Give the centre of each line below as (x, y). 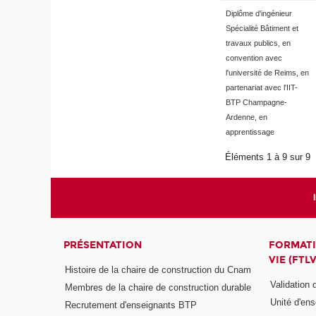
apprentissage (250, 132)
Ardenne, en (246, 117)
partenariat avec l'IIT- (261, 87)
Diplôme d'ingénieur (259, 13)
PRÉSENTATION (103, 245)
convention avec (254, 57)
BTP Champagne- (256, 102)
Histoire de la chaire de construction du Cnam (158, 270)
